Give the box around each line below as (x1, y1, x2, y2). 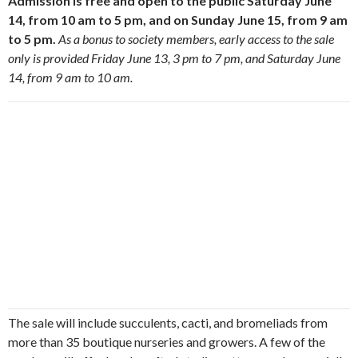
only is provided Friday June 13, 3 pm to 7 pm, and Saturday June (8, 50, 340, 66)
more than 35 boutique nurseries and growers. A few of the (8, 334, 325, 349)
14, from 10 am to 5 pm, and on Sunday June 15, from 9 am (8, 12, 348, 27)
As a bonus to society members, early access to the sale (58, 31, 334, 46)
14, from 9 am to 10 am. (8, 70, 133, 85)
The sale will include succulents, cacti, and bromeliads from (8, 315, 328, 330)
